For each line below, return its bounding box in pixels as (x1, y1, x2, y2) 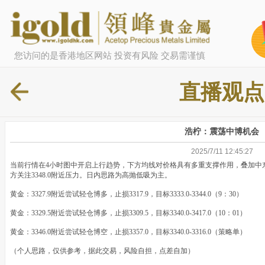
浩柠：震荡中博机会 (185, 127, 259, 137)
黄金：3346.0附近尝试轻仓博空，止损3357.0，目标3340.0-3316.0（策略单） (10, 228, 247, 237)
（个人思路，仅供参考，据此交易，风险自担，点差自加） (10, 247, 195, 256)
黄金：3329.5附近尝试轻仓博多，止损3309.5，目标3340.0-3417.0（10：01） (10, 209, 247, 218)
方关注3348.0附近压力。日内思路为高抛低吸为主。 (10, 171, 172, 180)
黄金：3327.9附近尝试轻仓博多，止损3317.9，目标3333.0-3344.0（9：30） (10, 190, 243, 199)
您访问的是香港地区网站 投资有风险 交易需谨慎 (14, 50, 205, 60)
